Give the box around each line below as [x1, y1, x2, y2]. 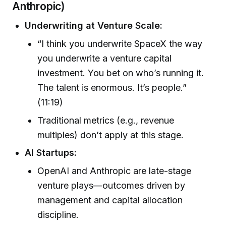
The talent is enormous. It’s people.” [37, 82, 187, 93]
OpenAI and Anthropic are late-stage [37, 165, 192, 176]
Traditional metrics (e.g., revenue [37, 115, 175, 126]
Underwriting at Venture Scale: [25, 20, 163, 31]
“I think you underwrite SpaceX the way [37, 38, 203, 49]
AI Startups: [25, 147, 77, 158]
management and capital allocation [37, 194, 183, 205]
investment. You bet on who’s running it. [37, 68, 204, 79]
